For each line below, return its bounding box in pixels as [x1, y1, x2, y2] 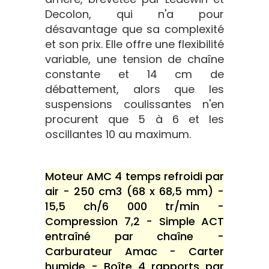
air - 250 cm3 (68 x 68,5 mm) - [45, 184, 224, 199]
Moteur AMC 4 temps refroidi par [45, 169, 224, 184]
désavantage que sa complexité [45, 22, 224, 37]
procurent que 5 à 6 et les [45, 112, 224, 127]
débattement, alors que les [45, 82, 224, 97]
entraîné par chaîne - [45, 229, 224, 244]
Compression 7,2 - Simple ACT [45, 214, 224, 229]
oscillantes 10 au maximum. [45, 127, 191, 142]
